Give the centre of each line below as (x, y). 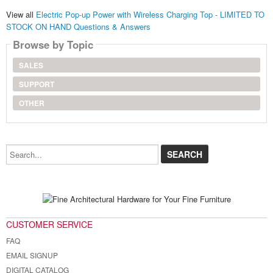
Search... (21, 148)
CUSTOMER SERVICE (49, 225)
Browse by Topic (53, 44)
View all (21, 15)
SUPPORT (36, 84)
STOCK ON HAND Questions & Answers (78, 27)
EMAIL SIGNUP (32, 255)
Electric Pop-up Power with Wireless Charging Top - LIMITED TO (150, 15)
